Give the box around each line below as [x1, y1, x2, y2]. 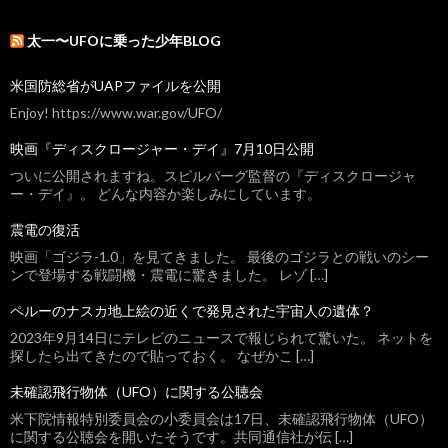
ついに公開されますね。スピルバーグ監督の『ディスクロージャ [10, 167, 416, 185]
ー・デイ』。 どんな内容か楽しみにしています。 [10, 185, 321, 203]
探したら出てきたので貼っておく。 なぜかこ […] [10, 347, 314, 365]
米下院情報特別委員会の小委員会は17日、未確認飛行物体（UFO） [10, 410, 433, 428]
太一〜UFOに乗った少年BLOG [27, 32, 221, 50]
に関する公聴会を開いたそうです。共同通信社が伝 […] [10, 428, 353, 446]
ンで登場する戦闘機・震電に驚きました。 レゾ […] [10, 266, 328, 284]
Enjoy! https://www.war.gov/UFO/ [10, 104, 222, 122]
